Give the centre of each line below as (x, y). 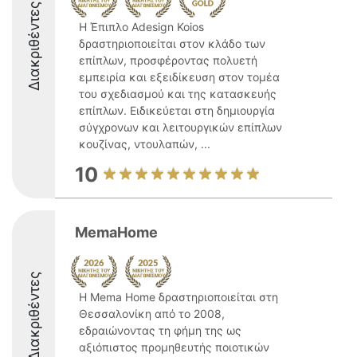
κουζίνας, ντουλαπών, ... (145, 144)
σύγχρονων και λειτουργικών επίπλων (180, 127)
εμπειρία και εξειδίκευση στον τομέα (179, 77)
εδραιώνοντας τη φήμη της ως (160, 330)
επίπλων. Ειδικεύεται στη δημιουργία (177, 110)
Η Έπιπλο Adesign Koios (141, 27)
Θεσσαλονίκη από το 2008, (152, 314)
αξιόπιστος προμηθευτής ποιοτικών (174, 347)
